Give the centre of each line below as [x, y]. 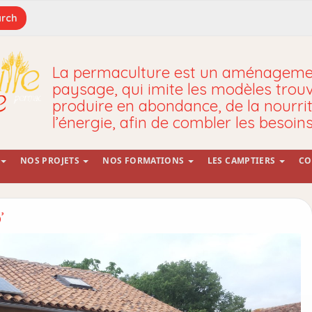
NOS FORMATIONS [145, 161]
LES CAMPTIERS [242, 161]
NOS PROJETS [51, 161]
